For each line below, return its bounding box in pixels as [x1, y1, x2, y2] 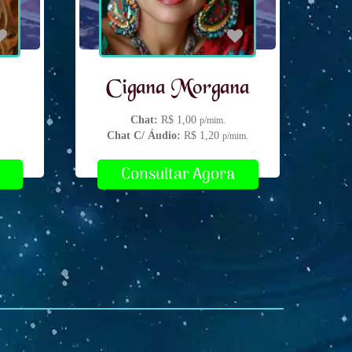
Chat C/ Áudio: [107, 130, 181, 142]
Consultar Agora [120, 163, 235, 186]
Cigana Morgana [105, 75, 250, 102]
